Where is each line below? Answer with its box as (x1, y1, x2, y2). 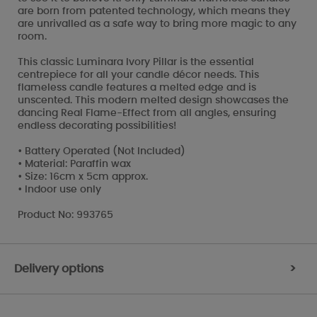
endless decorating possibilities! (18, 120, 176, 131)
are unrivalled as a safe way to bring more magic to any (18, 18, 296, 29)
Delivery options (14, 263, 104, 275)
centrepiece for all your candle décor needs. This (18, 69, 259, 80)
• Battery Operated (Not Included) (18, 146, 185, 156)
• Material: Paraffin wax (18, 158, 131, 169)
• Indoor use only (18, 184, 101, 195)
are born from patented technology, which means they (18, 6, 290, 16)
